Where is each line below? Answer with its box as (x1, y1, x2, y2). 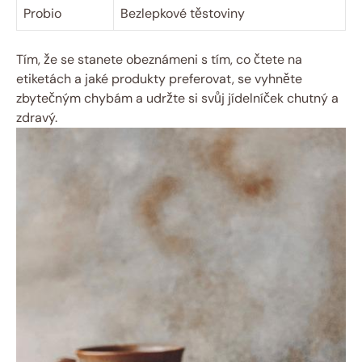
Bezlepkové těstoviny (120, 5, 245, 23)
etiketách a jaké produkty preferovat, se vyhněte (16, 70, 302, 88)
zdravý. (16, 109, 57, 127)
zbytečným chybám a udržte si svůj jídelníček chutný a (16, 90, 339, 107)
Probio (23, 5, 61, 23)
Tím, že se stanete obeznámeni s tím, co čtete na (16, 51, 302, 69)
